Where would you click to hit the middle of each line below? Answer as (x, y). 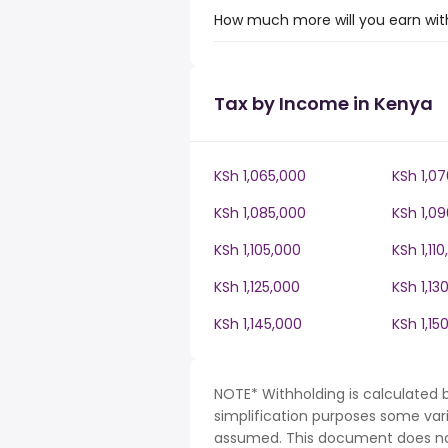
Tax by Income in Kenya (323, 103)
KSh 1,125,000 (257, 287)
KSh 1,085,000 (260, 213)
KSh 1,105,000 (257, 250)
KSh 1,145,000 (258, 324)
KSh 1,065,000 (260, 176)
